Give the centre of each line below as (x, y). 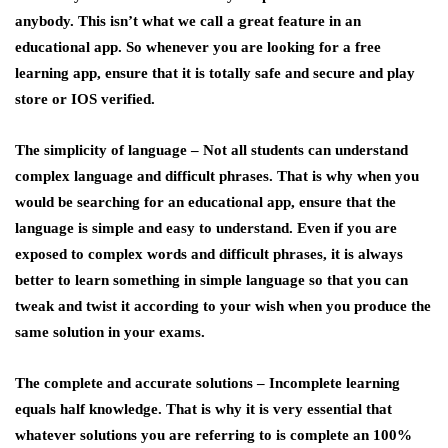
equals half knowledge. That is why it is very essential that (203, 409)
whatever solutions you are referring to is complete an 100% (213, 435)
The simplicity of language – (107, 150)
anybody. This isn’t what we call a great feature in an (188, 21)
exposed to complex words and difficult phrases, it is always (209, 254)
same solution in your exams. (110, 332)
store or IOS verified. (85, 99)
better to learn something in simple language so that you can (211, 280)
